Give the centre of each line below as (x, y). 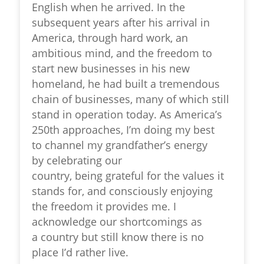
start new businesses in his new (111, 68)
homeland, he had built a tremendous (126, 84)
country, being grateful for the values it (128, 176)
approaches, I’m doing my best (137, 130)
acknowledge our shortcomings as (117, 222)
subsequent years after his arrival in (121, 22)
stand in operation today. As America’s (127, 114)
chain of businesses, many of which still (131, 99)
